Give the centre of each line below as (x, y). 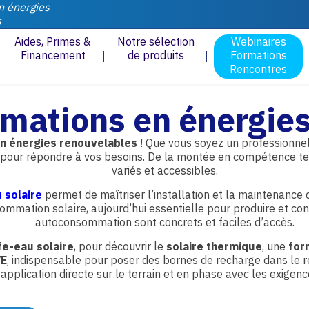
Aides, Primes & (53, 41)
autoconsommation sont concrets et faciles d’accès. (165, 222)
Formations (258, 55)
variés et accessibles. (165, 170)
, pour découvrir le (120, 246)
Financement (53, 55)
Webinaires (258, 41)
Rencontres (258, 69)
